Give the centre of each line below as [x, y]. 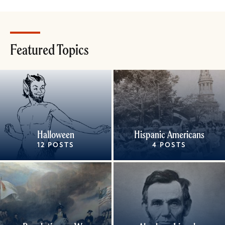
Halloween [56, 134]
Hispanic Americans [169, 134]
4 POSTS [169, 145]
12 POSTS [56, 145]
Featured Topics [49, 49]
